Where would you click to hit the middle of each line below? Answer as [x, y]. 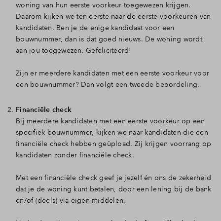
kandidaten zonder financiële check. [75, 155]
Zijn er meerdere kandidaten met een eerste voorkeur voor [112, 73]
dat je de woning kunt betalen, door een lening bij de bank [114, 189]
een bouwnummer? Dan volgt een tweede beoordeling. [108, 84]
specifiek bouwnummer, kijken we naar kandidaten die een [112, 132]
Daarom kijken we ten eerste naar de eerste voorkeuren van [113, 16]
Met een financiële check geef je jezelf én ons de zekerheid [113, 178]
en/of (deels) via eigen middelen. [71, 200]
